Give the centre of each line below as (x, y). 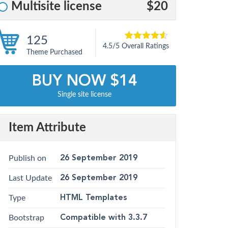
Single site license (84, 95)
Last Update (30, 178)
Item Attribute (47, 128)
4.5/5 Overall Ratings (136, 47)
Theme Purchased (54, 53)
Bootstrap (26, 218)
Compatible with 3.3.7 (104, 218)
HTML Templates (94, 198)
